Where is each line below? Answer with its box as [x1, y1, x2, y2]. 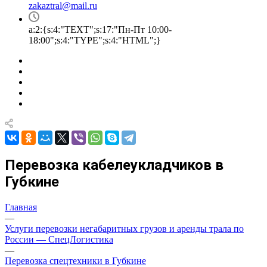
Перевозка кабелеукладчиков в [5, 156, 223, 173]
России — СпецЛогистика [5, 234, 113, 244]
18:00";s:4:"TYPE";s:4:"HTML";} [29, 35, 161, 45]
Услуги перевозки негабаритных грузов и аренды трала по [5, 223, 244, 234]
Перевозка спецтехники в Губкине [5, 255, 146, 266]
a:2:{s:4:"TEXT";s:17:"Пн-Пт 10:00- [29, 24, 172, 35]
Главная [5, 201, 37, 212]
